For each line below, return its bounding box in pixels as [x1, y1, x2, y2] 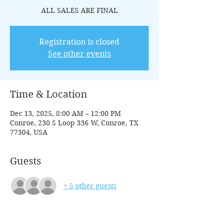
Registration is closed [39, 37, 119, 47]
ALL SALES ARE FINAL [41, 6, 118, 15]
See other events [48, 49, 111, 58]
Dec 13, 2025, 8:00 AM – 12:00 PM [10, 109, 121, 118]
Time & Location [10, 89, 87, 100]
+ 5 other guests [63, 181, 116, 190]
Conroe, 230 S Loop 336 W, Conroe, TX [10, 118, 138, 127]
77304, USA [10, 128, 48, 137]
